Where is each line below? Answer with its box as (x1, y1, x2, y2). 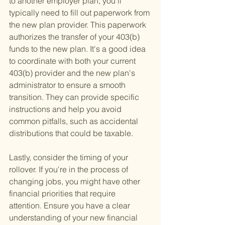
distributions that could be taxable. (9, 128, 133, 139)
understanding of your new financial (9, 212, 140, 223)
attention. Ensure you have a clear (9, 200, 132, 211)
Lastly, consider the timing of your (9, 152, 130, 163)
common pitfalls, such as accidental (9, 116, 140, 127)
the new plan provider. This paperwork (9, 20, 148, 30)
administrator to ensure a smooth (9, 80, 128, 90)
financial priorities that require (9, 188, 118, 199)
